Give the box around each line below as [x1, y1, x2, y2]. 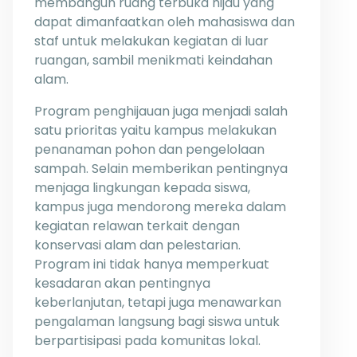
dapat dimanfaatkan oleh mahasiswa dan [34, 13, 295, 31]
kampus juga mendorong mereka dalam [34, 198, 286, 216]
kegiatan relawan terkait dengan [34, 217, 240, 235]
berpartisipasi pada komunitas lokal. [34, 331, 261, 350]
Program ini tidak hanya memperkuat [34, 255, 269, 273]
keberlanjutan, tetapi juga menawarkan [34, 293, 281, 312]
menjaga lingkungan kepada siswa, [34, 178, 250, 197]
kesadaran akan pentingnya [34, 274, 210, 292]
